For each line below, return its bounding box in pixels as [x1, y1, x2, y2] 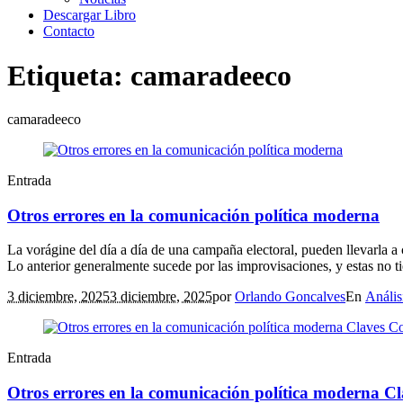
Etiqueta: [7, 58, 130, 92]
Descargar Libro [43, 7, 136, 23]
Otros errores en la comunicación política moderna [7, 205, 380, 225]
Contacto [43, 23, 94, 40]
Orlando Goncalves [235, 289, 345, 305]
